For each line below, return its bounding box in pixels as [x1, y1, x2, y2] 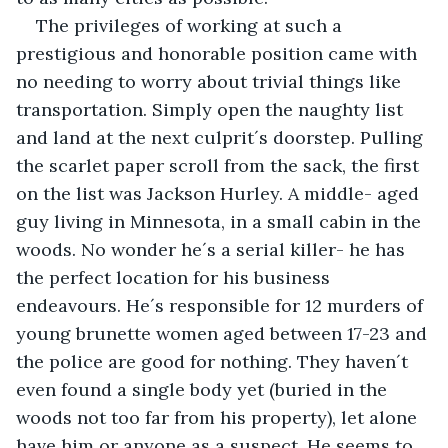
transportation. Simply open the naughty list [16, 97, 408, 121]
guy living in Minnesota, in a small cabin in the [16, 209, 426, 233]
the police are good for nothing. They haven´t [16, 349, 413, 373]
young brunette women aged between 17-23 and [16, 321, 432, 345]
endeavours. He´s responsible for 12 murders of [16, 293, 428, 317]
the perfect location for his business [16, 265, 335, 289]
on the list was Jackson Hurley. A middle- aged [16, 181, 424, 205]
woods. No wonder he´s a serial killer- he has [16, 237, 410, 261]
